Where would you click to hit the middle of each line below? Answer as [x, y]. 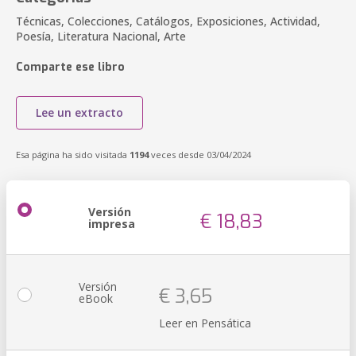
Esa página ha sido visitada [73, 155]
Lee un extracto [79, 112]
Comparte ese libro [70, 67]
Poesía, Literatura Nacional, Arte [101, 36]
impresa [112, 224]
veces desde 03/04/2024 [200, 155]
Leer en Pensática [205, 323]
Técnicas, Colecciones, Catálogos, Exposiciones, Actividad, [168, 21]
